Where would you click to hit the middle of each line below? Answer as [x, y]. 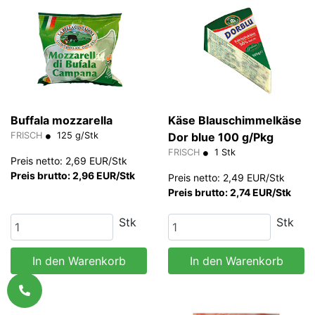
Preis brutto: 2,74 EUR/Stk [230, 193]
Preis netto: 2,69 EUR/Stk [69, 161]
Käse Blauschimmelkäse [235, 121]
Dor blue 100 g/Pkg [221, 137]
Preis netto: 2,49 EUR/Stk [226, 178]
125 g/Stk [76, 136]
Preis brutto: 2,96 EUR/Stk [73, 176]
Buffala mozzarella [62, 121]
